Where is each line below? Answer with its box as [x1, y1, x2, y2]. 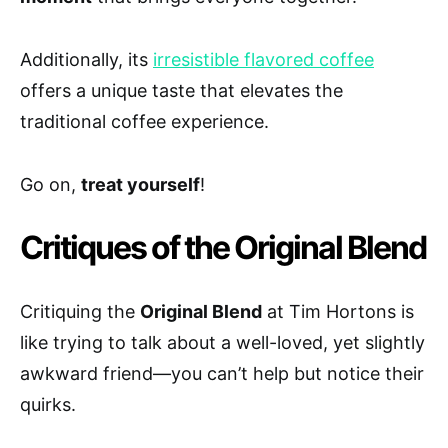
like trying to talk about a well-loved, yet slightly [20, 331, 425, 353]
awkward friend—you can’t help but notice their [20, 362, 424, 384]
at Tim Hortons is [262, 300, 414, 322]
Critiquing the [20, 300, 140, 322]
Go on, [20, 173, 81, 195]
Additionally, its [20, 48, 153, 70]
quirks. [20, 393, 76, 415]
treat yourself [81, 173, 200, 195]
